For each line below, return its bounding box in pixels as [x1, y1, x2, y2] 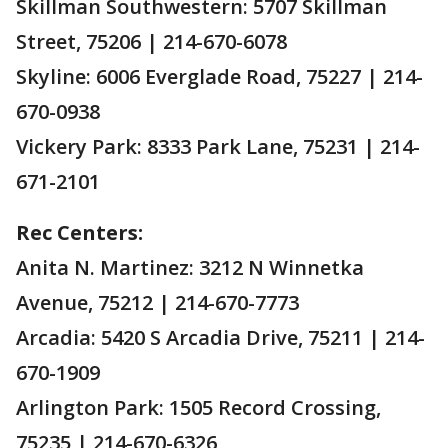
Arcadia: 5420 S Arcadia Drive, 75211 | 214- [16, 323, 425, 351]
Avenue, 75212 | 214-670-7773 [16, 288, 299, 316]
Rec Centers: [16, 218, 143, 246]
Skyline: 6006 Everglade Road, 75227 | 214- [16, 62, 423, 90]
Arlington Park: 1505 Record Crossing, [16, 393, 381, 421]
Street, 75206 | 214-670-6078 [16, 27, 287, 55]
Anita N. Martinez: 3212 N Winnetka [16, 253, 364, 281]
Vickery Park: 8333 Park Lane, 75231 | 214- [16, 132, 420, 160]
